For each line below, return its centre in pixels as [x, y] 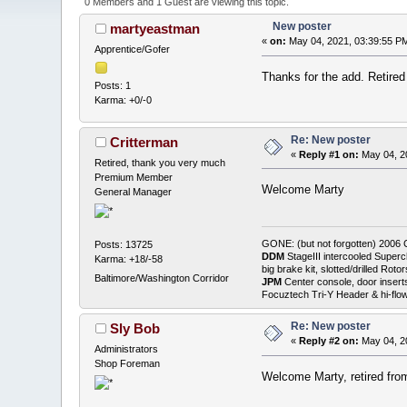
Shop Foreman [128, 363]
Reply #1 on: [329, 154]
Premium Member [134, 177]
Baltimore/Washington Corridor [162, 278]
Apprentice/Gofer [133, 50]
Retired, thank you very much [160, 162]
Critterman [144, 142]
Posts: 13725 [124, 245]
